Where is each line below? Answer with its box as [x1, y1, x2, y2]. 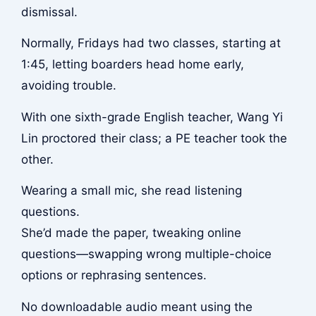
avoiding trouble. [20, 78, 116, 93]
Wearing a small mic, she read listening [20, 183, 242, 198]
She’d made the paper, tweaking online [20, 226, 241, 241]
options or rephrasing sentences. [20, 268, 207, 283]
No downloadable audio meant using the [20, 299, 253, 314]
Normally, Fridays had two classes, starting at [20, 36, 281, 51]
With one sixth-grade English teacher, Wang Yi [20, 109, 283, 124]
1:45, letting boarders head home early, [20, 57, 244, 72]
